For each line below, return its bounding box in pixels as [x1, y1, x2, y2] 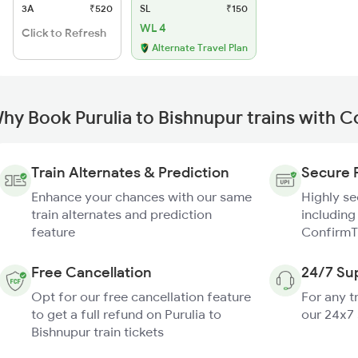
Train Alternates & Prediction [31, 163, 229, 181]
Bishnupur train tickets [31, 324, 164, 340]
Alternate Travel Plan [152, 42, 248, 54]
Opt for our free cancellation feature [31, 288, 251, 304]
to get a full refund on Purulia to [31, 306, 221, 322]
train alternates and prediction [31, 206, 212, 222]
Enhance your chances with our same [31, 189, 252, 205]
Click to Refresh [22, 26, 106, 40]
